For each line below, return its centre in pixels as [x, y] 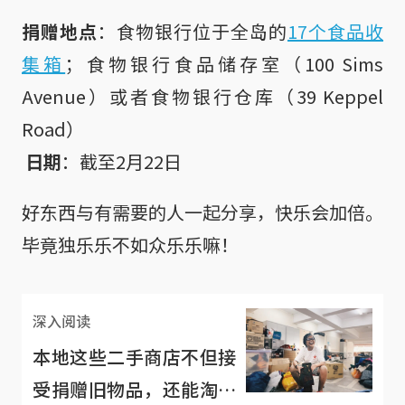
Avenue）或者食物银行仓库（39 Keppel [202, 96]
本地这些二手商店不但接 [135, 356]
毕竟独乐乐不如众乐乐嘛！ [130, 244]
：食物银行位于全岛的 [193, 31]
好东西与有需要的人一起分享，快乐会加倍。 [202, 212]
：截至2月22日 [122, 161]
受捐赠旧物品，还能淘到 [135, 389]
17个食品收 [335, 31]
